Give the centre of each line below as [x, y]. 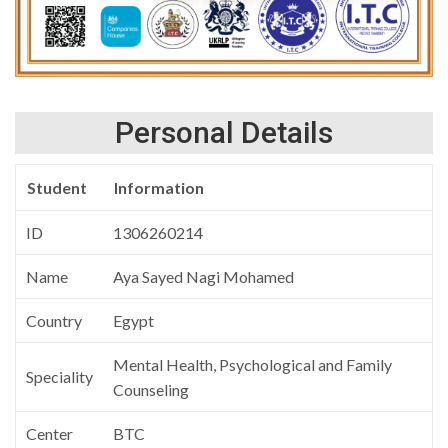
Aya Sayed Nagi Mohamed [203, 277]
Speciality [59, 377]
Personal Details [224, 133]
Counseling [150, 390]
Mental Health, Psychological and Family [252, 365]
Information [158, 188]
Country [53, 321]
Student [56, 188]
